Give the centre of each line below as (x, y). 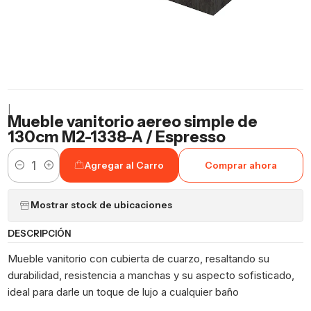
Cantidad (28, 173)
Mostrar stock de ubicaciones (102, 205)
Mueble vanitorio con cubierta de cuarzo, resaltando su (139, 258)
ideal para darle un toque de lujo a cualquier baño (124, 292)
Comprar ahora (241, 165)
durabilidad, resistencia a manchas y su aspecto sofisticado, (151, 275)
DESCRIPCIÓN (40, 234)
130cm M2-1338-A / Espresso (117, 136)
